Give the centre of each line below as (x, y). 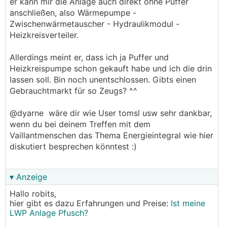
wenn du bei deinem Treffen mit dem (80, 124)
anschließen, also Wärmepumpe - (73, 13)
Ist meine (188, 203)
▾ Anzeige (28, 177)
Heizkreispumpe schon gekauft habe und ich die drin (111, 68)
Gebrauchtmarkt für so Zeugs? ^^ (73, 91)
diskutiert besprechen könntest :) (73, 146)
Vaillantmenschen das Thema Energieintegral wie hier (111, 135)
